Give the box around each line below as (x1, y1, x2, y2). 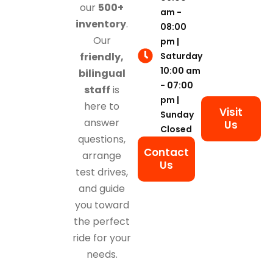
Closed (160, 122, 192, 135)
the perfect (74, 214, 130, 229)
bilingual (78, 66, 126, 81)
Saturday (160, 49, 202, 62)
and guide (79, 182, 126, 196)
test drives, (76, 165, 129, 180)
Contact (144, 144, 190, 160)
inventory (76, 17, 127, 32)
